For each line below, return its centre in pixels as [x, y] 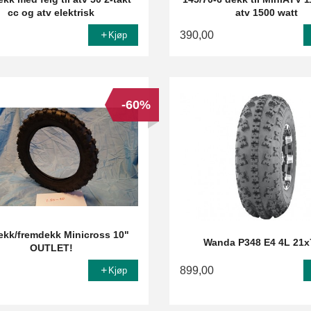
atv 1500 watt [266, 13]
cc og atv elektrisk [51, 13]
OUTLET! [51, 248]
